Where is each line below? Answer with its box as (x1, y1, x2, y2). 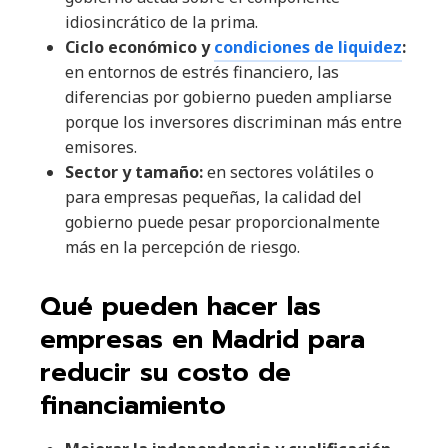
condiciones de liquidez (214, 36, 402, 59)
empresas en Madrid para (40, 320, 365, 360)
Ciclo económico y (65, 36, 214, 59)
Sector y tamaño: (65, 161, 203, 184)
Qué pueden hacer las (40, 287, 321, 327)
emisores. (65, 136, 137, 159)
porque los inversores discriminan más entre (65, 111, 402, 134)
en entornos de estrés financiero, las (65, 61, 339, 84)
